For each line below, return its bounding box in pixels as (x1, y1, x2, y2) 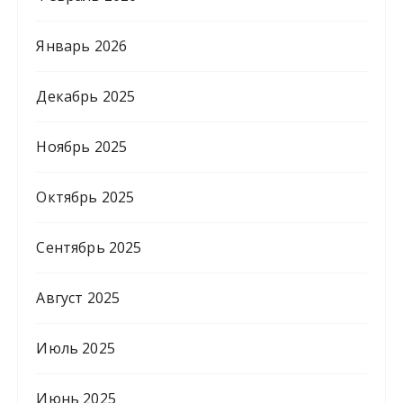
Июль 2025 (36, 338, 115, 359)
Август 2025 (36, 288, 121, 309)
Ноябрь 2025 (36, 137, 128, 157)
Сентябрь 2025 (36, 237, 142, 258)
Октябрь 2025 (36, 187, 135, 208)
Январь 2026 (36, 36, 128, 57)
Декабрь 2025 (36, 86, 136, 107)
